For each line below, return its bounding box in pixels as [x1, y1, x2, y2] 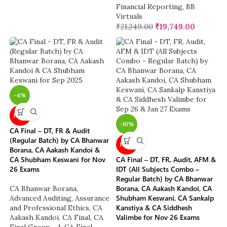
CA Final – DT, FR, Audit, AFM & [116, 155, 216, 165]
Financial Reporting [116, 2, 182, 12]
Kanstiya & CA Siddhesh [116, 203, 192, 213]
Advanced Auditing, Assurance [10, 194, 110, 203]
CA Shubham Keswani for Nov [10, 155, 106, 165]
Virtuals [116, 12, 142, 21]
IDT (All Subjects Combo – [116, 164, 199, 174]
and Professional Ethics [10, 203, 90, 213]
